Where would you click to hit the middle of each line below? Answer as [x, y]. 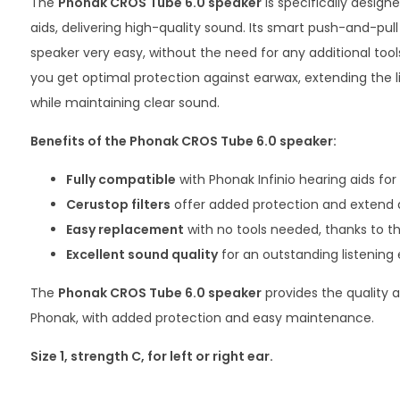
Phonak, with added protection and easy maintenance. [202, 318]
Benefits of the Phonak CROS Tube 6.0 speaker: [183, 141]
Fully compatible [121, 179]
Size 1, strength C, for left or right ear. [151, 356]
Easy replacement [125, 229]
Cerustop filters [118, 204]
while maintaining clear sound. [125, 103]
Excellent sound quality [142, 254]
